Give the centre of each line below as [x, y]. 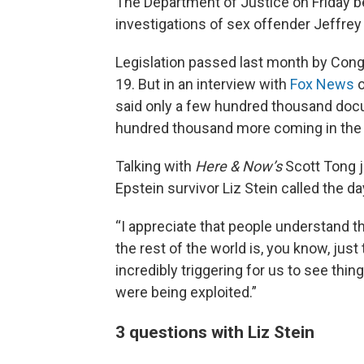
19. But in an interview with [203, 84]
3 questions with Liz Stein [215, 332]
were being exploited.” [186, 292]
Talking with [155, 167]
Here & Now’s [240, 167]
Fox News [322, 84]
